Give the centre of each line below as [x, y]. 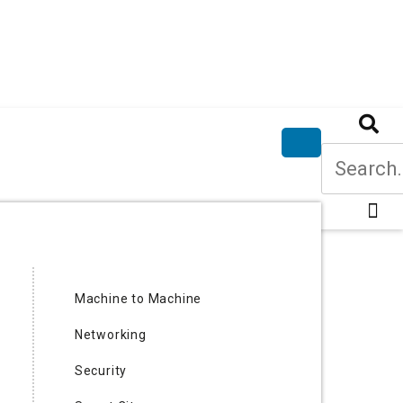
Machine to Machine [138, 298]
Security [101, 370]
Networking [110, 334]
